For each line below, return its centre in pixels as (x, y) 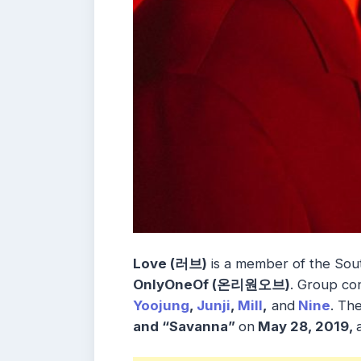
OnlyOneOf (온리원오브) (212, 285)
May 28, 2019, (305, 327)
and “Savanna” (186, 327)
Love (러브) (170, 264)
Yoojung (161, 306)
